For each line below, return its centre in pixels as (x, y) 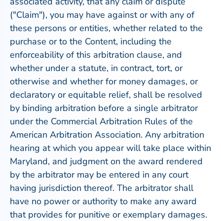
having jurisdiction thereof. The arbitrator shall (102, 188)
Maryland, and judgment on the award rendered (106, 161)
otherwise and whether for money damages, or (104, 81)
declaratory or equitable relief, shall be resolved (106, 95)
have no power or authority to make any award (103, 201)
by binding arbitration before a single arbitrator (104, 108)
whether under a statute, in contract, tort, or (96, 68)
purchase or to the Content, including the (91, 41)
